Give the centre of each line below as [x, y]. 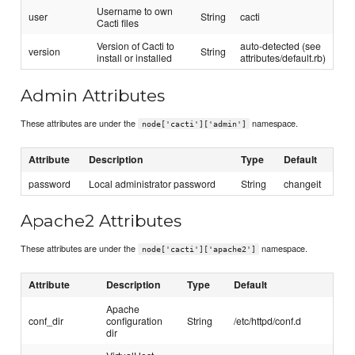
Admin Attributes [93, 95]
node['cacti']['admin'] [194, 124]
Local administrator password [153, 183]
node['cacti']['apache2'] [198, 249]
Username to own [135, 11]
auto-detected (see [281, 46]
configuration [135, 320]
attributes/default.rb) [283, 58]
